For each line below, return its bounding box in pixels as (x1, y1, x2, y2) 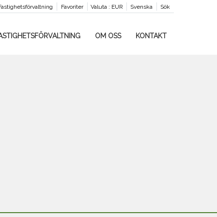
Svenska (130, 3, 153, 10)
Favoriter (61, 3, 83, 10)
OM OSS (94, 32, 121, 40)
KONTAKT (135, 32, 167, 40)
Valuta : (90, 3, 110, 10)
